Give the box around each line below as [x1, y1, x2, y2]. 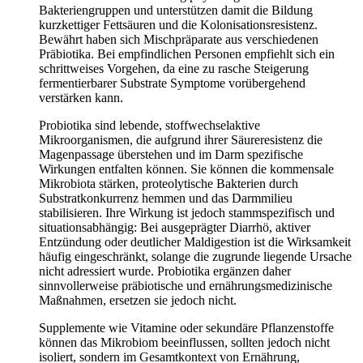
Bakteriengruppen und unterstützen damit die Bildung [39, 2, 313, 17]
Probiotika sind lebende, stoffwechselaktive [39, 117, 260, 132]
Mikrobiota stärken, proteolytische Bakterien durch [39, 176, 298, 190]
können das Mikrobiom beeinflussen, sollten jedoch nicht [39, 335, 330, 349]
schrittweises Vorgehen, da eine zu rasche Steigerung [39, 61, 309, 75]
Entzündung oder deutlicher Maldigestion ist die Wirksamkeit [39, 234, 351, 249]
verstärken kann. [39, 90, 123, 105]
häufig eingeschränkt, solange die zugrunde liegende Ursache [39, 249, 352, 263]
